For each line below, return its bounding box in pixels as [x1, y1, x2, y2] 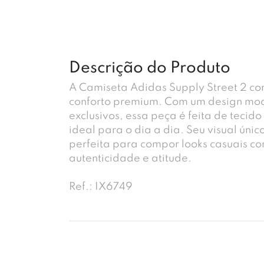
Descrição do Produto [69, 60, 230, 76]
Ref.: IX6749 [69, 181, 133, 192]
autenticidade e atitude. [69, 153, 192, 164]
